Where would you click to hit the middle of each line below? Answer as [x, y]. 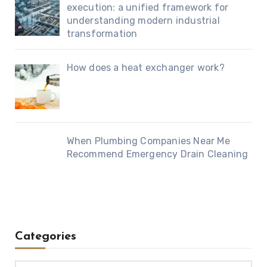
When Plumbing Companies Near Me [148, 141]
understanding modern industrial [143, 21]
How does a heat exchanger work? [145, 68]
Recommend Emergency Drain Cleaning [157, 154]
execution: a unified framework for [148, 8]
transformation [102, 34]
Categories [45, 236]
